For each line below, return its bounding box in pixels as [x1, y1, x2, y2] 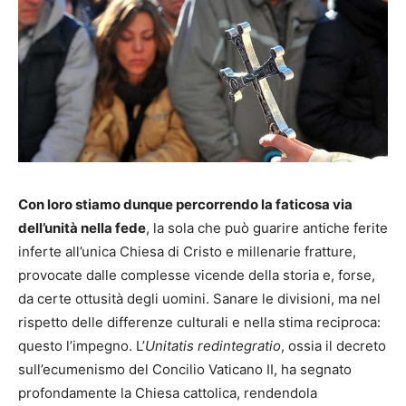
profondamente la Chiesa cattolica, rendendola [18, 384, 317, 402]
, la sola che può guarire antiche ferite [146, 219, 388, 237]
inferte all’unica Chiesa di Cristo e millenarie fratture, [18, 243, 356, 261]
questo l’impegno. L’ [18, 337, 145, 355]
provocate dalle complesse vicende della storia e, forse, [18, 266, 375, 285]
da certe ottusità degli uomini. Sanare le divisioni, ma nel [18, 290, 381, 308]
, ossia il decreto [281, 337, 386, 355]
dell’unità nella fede [18, 219, 146, 237]
